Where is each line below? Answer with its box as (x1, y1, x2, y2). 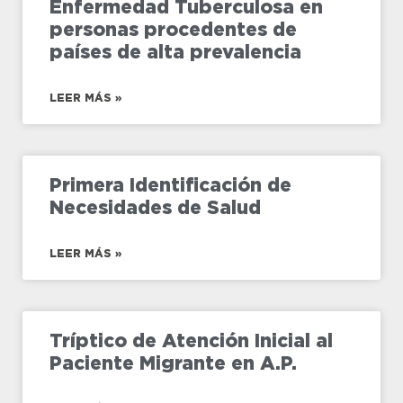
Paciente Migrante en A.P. (49, 351, 297, 374)
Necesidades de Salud (49, 195, 261, 219)
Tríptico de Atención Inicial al (49, 328, 333, 352)
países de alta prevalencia (49, 40, 301, 63)
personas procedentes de (49, 17, 297, 40)
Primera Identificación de (49, 173, 291, 196)
